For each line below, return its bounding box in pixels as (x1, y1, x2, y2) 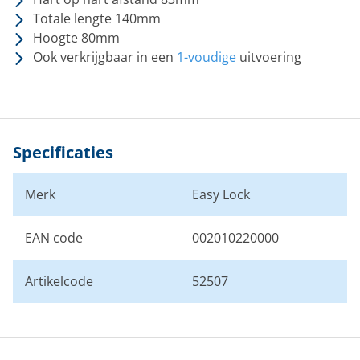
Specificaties (13, 141, 113, 163)
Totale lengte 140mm (33, 10, 161, 27)
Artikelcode (25, 272, 93, 290)
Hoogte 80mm (33, 29, 120, 47)
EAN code (25, 229, 83, 247)
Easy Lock (192, 186, 250, 203)
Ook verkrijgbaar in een (33, 48, 177, 66)
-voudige (184, 48, 236, 66)
